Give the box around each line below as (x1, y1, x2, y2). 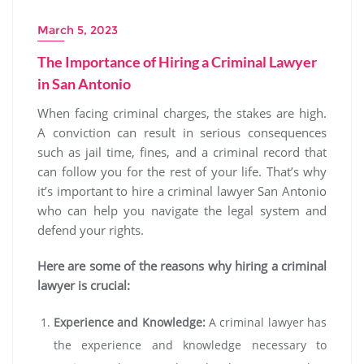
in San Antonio (37, 75, 131, 93)
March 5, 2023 (37, 23, 118, 38)
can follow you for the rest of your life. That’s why (37, 163, 327, 180)
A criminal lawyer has (205, 314, 327, 331)
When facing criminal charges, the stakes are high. (37, 105, 327, 122)
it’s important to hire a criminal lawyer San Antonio (37, 183, 327, 200)
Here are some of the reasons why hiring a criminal (37, 258, 327, 275)
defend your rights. (37, 222, 144, 239)
